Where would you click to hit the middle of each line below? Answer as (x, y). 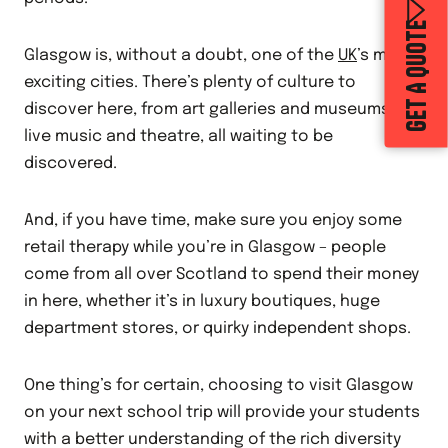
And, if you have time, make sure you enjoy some (213, 220)
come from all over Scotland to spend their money (221, 274)
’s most (385, 55)
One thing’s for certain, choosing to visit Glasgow (218, 385)
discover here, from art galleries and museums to (218, 109)
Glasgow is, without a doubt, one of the (181, 55)
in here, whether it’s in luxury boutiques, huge (202, 301)
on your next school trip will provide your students (222, 412)
